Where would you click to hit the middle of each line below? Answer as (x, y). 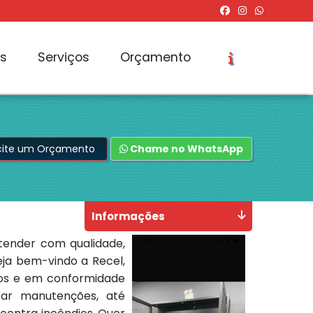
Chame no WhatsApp (185, 149)
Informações (128, 216)
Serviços (63, 57)
